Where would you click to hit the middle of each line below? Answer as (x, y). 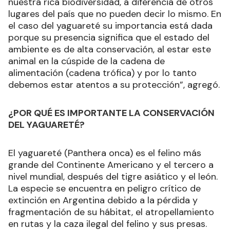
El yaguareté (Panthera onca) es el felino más (105, 153)
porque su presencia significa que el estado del (109, 38)
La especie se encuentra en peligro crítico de (104, 189)
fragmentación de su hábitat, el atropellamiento (111, 212)
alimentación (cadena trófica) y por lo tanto (102, 73)
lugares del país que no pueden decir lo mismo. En (115, 14)
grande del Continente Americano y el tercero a (111, 165)
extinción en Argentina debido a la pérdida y (103, 200)
